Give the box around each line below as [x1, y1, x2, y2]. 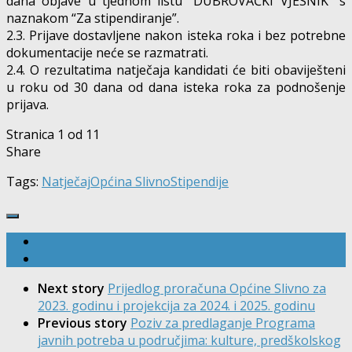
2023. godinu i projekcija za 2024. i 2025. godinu [38, 296, 315, 314]
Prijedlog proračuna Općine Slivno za [108, 279, 326, 297]
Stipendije [170, 172, 229, 190]
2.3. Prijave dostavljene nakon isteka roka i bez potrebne [6, 26, 346, 44]
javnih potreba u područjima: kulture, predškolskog [38, 331, 341, 349]
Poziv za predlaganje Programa [130, 313, 315, 332]
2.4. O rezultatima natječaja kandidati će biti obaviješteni [6, 60, 346, 79]
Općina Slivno [90, 172, 170, 190]
